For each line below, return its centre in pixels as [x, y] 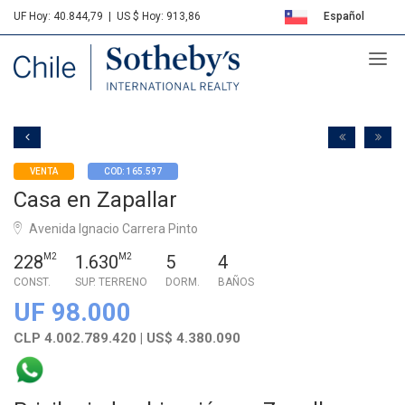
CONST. [32, 282]
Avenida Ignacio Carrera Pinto [112, 228]
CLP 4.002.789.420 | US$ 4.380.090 [127, 338]
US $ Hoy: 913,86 [159, 16]
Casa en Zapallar [95, 199]
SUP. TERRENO [111, 282]
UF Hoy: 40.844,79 [58, 16]
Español [342, 16]
